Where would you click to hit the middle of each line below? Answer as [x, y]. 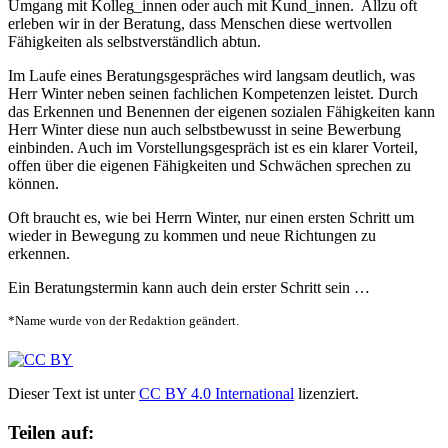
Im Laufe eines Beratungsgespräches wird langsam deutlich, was [211, 75]
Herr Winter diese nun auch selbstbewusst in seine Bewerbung [204, 129]
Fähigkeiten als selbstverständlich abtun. [134, 41]
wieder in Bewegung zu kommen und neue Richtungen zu [192, 235]
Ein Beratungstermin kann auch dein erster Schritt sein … [189, 287]
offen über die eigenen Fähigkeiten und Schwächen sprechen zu [209, 165]
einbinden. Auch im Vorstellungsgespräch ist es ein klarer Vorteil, [213, 147]
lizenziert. [326, 394]
